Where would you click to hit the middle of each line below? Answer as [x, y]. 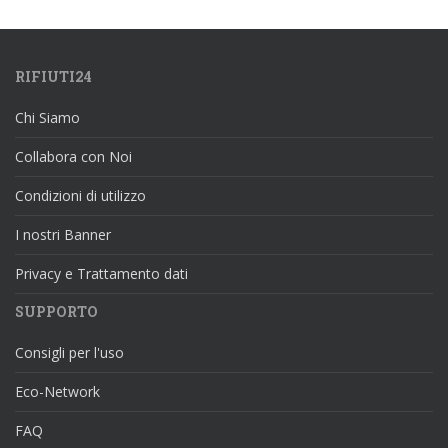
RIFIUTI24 [53, 77]
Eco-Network [57, 392]
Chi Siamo [47, 118]
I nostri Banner [63, 235]
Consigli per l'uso [69, 353]
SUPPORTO [56, 312]
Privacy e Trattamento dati [101, 274]
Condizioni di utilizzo [80, 196]
